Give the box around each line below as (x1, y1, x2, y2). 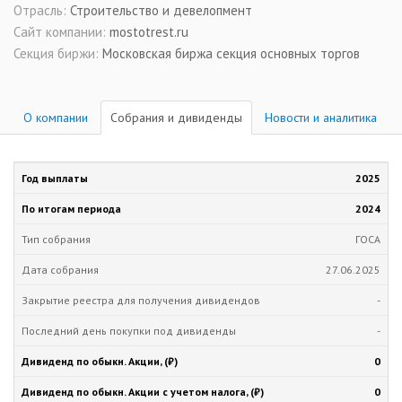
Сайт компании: (13, 22, 109, 40)
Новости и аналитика (264, 109, 377, 126)
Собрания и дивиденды (110, 109, 242, 126)
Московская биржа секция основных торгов (102, 44, 360, 62)
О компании (23, 109, 89, 126)
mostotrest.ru (109, 22, 188, 40)
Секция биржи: (13, 44, 102, 62)
